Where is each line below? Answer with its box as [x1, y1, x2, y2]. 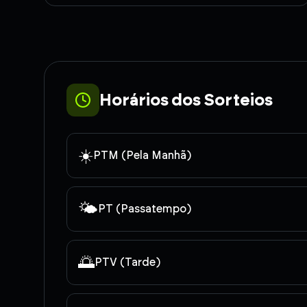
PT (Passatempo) [98, 202, 191, 215]
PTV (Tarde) [95, 256, 160, 269]
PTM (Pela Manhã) [93, 149, 191, 162]
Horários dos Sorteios [99, 90, 273, 110]
